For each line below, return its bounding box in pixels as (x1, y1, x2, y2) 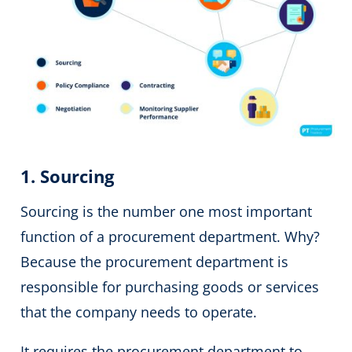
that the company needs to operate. (20, 302, 262, 322)
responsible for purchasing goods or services (20, 277, 320, 297)
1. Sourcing (20, 164, 115, 189)
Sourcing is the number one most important (20, 202, 313, 222)
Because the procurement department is (20, 252, 289, 272)
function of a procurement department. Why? (20, 227, 321, 247)
